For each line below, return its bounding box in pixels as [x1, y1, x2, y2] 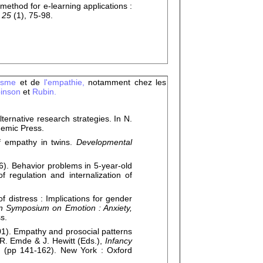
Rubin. [32, 87, 56, 96]
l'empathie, [43, 77, 89, 87]
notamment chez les [88, 77, 167, 87]
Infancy [105, 236, 132, 245]
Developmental [76, 137, 133, 147]
